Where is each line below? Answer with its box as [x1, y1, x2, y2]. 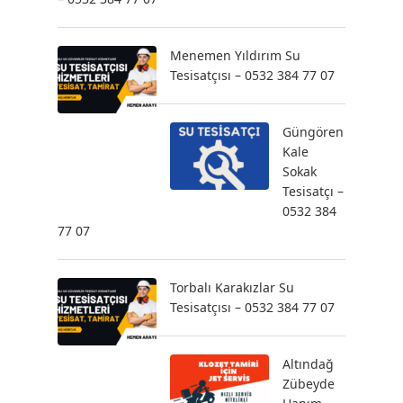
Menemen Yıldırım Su [170, 47, 300, 65]
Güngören [282, 123, 344, 141]
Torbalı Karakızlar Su [170, 279, 294, 297]
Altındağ [282, 355, 334, 373]
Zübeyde [282, 375, 335, 393]
